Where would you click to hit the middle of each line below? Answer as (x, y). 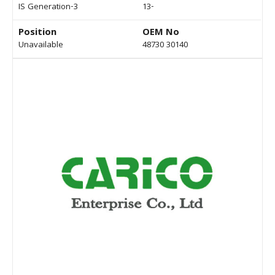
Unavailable (41, 46)
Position (37, 33)
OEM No (161, 33)
